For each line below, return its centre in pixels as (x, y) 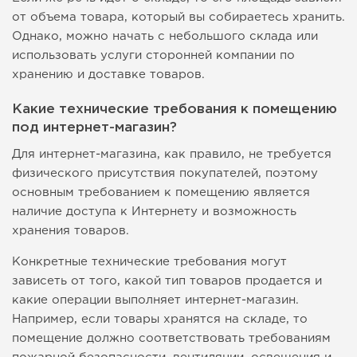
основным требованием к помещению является (161, 193)
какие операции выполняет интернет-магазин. (155, 300)
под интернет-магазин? (94, 128)
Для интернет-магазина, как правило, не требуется (172, 155)
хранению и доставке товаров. (108, 75)
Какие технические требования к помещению (175, 110)
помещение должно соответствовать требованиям (171, 339)
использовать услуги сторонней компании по (153, 56)
